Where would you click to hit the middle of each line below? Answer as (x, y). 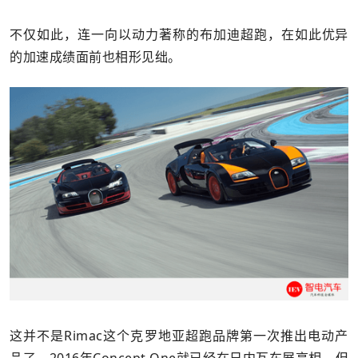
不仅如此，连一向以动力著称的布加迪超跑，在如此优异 (179, 35)
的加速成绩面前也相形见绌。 (95, 57)
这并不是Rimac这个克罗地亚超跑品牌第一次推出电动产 (179, 336)
